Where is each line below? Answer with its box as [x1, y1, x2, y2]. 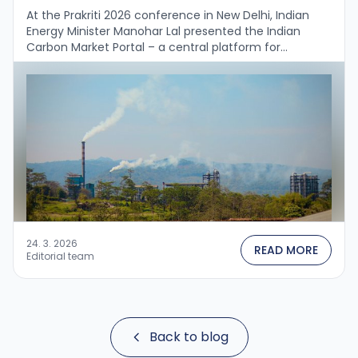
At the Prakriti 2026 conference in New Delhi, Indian [26, 6, 309, 23]
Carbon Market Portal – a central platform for [26, 38, 280, 55]
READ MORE [254, 241, 318, 258]
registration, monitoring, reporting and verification [26, 54, 305, 71]
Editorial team [26, 249, 94, 263]
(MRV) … [26, 70, 71, 87]
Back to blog [149, 327, 229, 346]
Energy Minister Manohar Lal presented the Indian [26, 22, 300, 39]
